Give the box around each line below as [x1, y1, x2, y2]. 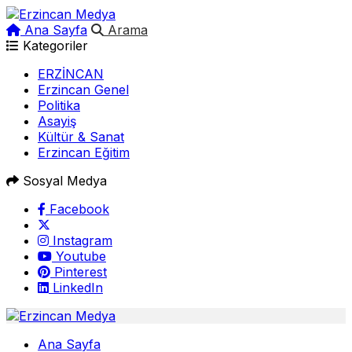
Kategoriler [19, 38, 88, 53]
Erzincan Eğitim [38, 145, 130, 160]
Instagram [49, 233, 112, 248]
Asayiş [38, 113, 76, 129]
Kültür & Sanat [38, 129, 124, 145]
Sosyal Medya [19, 173, 107, 189]
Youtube [52, 248, 106, 264]
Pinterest [50, 264, 107, 280]
